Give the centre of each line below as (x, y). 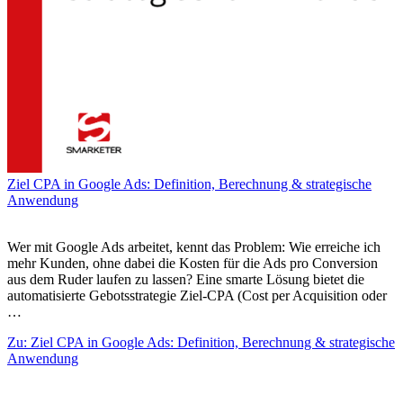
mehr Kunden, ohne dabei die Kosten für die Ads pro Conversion (193, 264)
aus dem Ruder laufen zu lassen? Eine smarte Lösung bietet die (186, 280)
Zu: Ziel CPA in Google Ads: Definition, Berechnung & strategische (201, 343)
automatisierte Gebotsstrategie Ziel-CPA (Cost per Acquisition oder (197, 296)
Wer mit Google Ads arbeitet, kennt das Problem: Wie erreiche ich (194, 247)
